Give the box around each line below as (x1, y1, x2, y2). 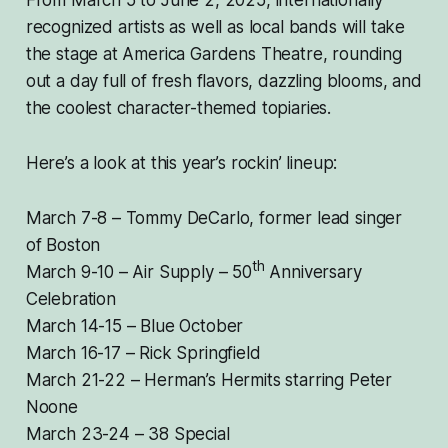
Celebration (25, 289, 116, 310)
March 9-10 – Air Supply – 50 (25, 262, 252, 283)
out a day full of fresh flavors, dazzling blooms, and (25, 71, 422, 92)
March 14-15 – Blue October (25, 316, 244, 337)
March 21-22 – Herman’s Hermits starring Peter (25, 370, 393, 391)
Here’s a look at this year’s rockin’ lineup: (25, 153, 338, 174)
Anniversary (264, 262, 362, 283)
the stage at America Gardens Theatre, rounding (25, 44, 402, 65)
